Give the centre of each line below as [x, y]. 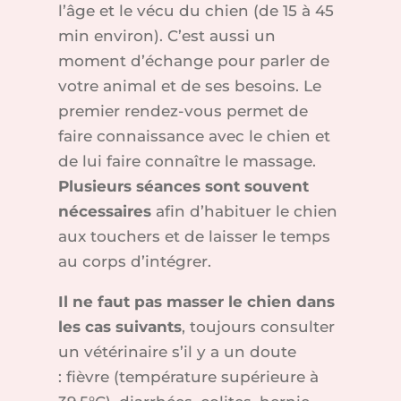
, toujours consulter [258, 327]
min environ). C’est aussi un [166, 36]
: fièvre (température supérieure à [188, 377]
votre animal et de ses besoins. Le [189, 86]
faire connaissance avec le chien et [194, 137]
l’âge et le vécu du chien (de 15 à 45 [196, 11]
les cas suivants [119, 327]
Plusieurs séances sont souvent [183, 187]
